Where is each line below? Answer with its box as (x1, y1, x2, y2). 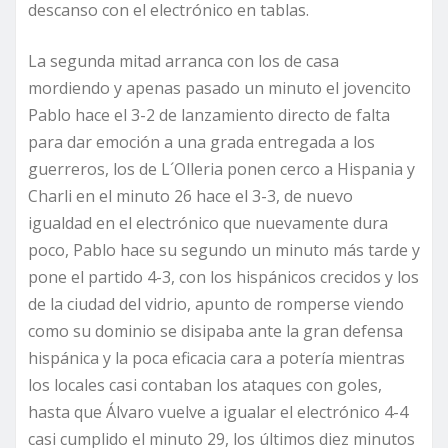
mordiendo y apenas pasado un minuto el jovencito (28, 77, 411, 100)
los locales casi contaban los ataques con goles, (28, 374, 382, 397)
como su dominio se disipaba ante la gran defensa (28, 320, 403, 343)
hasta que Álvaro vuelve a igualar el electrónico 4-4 (28, 401, 408, 424)
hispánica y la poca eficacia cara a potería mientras (28, 347, 405, 370)
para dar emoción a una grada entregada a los (28, 131, 375, 154)
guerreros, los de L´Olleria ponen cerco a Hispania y (28, 158, 415, 181)
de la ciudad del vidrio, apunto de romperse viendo (28, 293, 404, 316)
